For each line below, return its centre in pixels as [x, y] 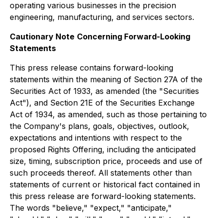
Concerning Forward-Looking [134, 36]
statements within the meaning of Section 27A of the [106, 79]
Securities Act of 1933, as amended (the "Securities [104, 91]
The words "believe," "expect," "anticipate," [91, 208]
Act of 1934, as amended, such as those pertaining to [108, 114]
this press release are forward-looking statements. [103, 196]
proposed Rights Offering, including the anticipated [103, 149]
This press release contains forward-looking [91, 68]
